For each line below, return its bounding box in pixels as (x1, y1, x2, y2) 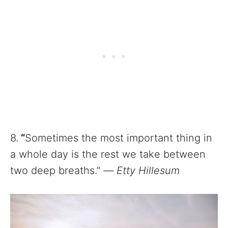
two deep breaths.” (10, 164, 103, 177)
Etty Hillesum (117, 164, 180, 177)
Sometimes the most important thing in (25, 132, 212, 145)
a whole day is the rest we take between (10, 148, 206, 161)
